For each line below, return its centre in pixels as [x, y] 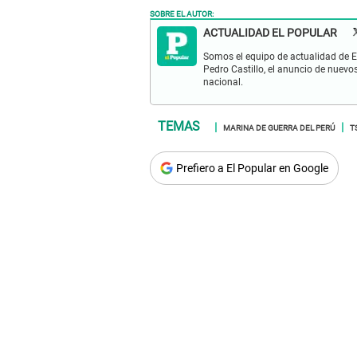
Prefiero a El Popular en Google [252, 169]
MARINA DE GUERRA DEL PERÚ [279, 127]
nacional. [223, 82]
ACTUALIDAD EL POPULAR [270, 33]
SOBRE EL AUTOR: [182, 13]
